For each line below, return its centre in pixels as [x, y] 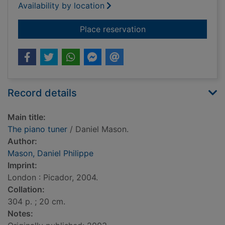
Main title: [27, 117]
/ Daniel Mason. [98, 129]
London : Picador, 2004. [53, 178]
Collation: [26, 190]
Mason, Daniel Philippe [50, 153]
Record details [42, 93]
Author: [22, 141]
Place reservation [113, 29]
